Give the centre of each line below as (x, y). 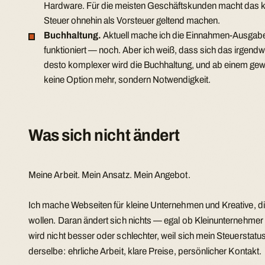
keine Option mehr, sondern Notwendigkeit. (127, 80)
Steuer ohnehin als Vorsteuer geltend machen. (132, 21)
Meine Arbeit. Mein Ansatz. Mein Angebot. (109, 174)
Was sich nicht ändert (104, 135)
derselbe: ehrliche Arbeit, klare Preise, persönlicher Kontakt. (145, 251)
